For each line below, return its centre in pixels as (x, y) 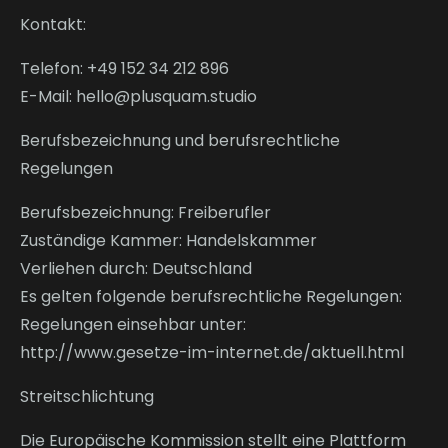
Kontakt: (53, 24)
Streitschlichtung (87, 396)
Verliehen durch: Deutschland (136, 268)
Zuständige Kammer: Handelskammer (168, 240)
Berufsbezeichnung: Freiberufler (145, 212)
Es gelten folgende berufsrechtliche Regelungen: (211, 296)
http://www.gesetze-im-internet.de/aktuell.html (212, 352)
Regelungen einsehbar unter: (133, 324)
